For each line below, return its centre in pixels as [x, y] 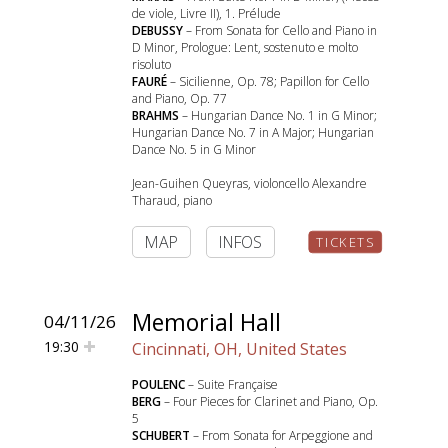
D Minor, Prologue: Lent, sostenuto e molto [245, 47]
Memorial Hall [206, 322]
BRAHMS [155, 115]
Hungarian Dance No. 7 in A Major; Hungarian [253, 132]
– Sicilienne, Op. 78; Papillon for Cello [268, 81]
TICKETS [345, 242]
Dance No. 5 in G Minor [194, 149]
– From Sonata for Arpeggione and [281, 435]
